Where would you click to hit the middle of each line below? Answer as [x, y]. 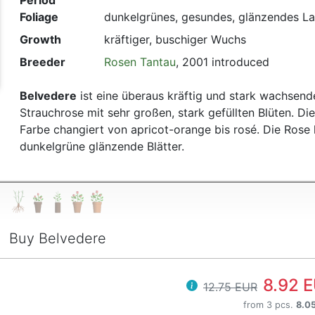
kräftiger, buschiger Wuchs [175, 40]
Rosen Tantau [140, 62]
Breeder [42, 62]
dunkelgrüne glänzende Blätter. [102, 147]
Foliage [39, 17]
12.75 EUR [230, 287]
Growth [40, 40]
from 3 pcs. [270, 304]
